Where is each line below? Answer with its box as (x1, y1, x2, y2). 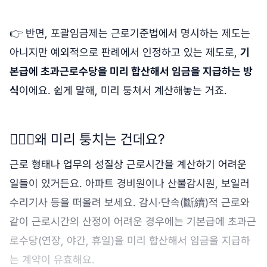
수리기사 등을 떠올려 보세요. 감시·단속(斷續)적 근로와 (10, 196, 250, 209)
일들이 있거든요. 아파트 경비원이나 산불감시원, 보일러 (10, 177, 250, 190)
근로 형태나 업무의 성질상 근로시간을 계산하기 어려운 (10, 158, 247, 171)
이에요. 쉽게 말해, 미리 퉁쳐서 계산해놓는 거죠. (19, 84, 227, 97)
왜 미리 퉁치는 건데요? (35, 131, 165, 148)
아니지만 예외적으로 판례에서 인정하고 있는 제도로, (10, 46, 240, 59)
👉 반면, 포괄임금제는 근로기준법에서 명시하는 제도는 (10, 27, 250, 40)
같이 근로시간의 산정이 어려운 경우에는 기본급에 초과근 (10, 215, 256, 228)
